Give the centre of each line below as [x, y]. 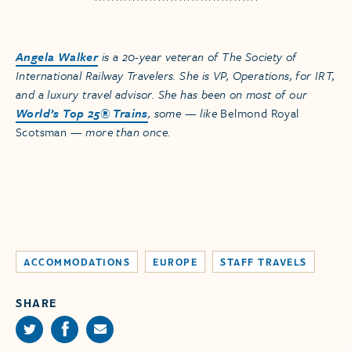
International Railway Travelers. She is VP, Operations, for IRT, [175, 75]
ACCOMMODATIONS [77, 262]
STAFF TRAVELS [264, 262]
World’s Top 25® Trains [82, 112]
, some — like [184, 112]
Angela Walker [57, 56]
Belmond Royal [260, 112]
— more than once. [119, 131]
